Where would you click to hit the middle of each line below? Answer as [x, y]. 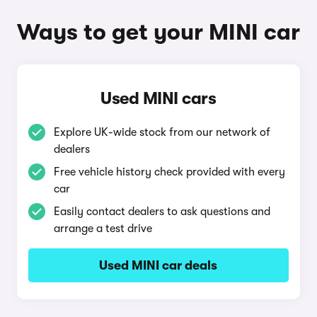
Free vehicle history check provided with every [169, 172]
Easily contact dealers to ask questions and [162, 212]
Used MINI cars [158, 98]
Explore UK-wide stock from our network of [162, 132]
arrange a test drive [103, 229]
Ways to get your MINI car [158, 32]
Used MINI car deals [158, 265]
